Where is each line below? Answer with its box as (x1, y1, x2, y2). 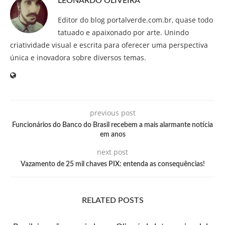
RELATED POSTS (81, 196, 144, 204)
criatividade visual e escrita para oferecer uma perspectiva (10, 40, 208, 50)
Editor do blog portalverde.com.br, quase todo (58, 15, 213, 25)
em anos (99, 131, 126, 138)
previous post (89, 108, 136, 118)
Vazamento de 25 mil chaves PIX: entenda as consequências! (20, 161, 205, 168)
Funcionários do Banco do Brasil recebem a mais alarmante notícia (12, 122, 213, 129)
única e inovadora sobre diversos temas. (10, 53, 146, 62)
